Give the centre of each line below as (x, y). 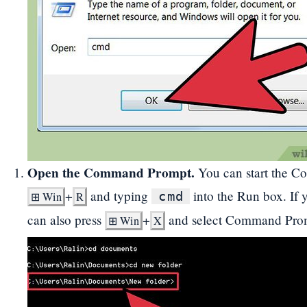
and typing (119, 195)
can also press (66, 219)
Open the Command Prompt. (111, 172)
